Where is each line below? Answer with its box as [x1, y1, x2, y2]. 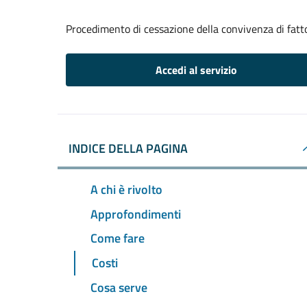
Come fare [90, 229, 145, 248]
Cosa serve [90, 278, 147, 297]
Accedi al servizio [155, 62, 237, 78]
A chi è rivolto [90, 180, 162, 199]
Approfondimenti [90, 204, 181, 223]
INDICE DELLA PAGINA [69, 139, 188, 158]
